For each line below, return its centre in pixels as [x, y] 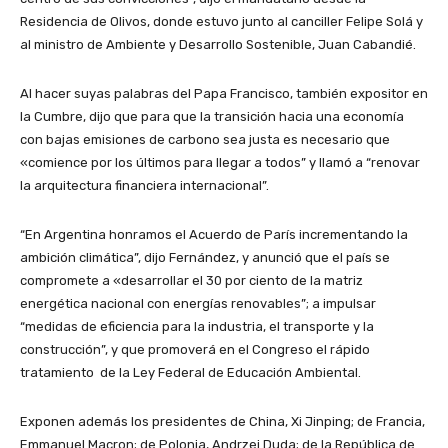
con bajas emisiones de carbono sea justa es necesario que [205, 140]
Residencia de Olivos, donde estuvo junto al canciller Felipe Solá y [221, 22]
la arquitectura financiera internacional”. [144, 186]
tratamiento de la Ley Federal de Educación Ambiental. [190, 373]
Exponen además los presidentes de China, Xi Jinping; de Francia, [222, 422]
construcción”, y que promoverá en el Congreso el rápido [195, 350]
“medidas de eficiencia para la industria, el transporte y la [197, 327]
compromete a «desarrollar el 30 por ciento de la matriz [191, 281]
